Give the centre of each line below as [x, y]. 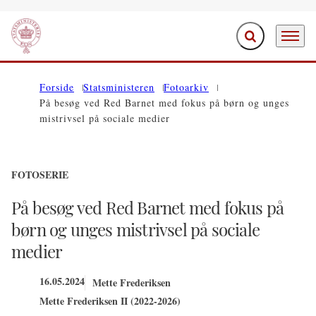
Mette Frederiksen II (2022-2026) [110, 301]
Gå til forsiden [42, 44]
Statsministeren [119, 87]
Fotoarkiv [186, 87]
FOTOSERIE [40, 175]
